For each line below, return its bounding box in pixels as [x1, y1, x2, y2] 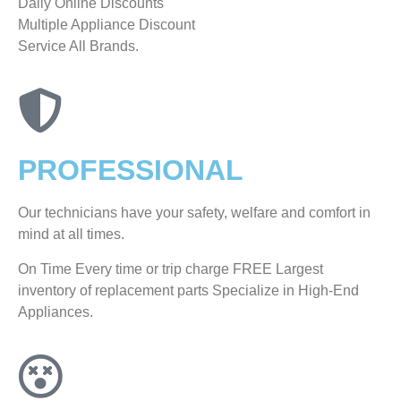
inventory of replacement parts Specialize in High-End [18, 282, 359, 298]
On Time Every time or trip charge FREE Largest [18, 260, 323, 277]
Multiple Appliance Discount [18, 16, 195, 32]
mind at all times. [18, 226, 124, 243]
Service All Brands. [18, 38, 139, 54]
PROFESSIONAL [18, 154, 243, 187]
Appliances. [18, 303, 93, 320]
